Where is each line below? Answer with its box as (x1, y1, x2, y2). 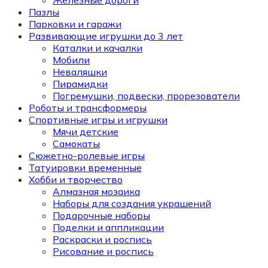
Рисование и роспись (53, 245, 154, 258)
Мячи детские (53, 126, 118, 138)
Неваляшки (53, 66, 107, 78)
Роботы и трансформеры (29, 102, 147, 114)
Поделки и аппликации (53, 221, 164, 234)
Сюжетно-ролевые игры (29, 150, 145, 162)
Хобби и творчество (29, 173, 123, 186)
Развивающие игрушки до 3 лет (29, 30, 183, 42)
